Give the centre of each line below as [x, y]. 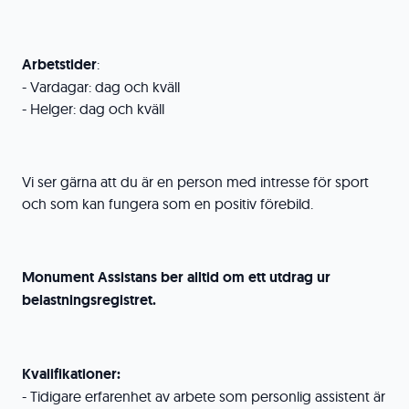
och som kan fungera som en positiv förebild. [169, 204]
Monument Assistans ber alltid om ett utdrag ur [176, 277]
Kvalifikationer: [71, 374]
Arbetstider [59, 64]
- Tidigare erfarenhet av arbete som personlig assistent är [204, 396]
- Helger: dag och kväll [95, 109]
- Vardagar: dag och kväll [101, 87]
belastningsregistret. [91, 300]
